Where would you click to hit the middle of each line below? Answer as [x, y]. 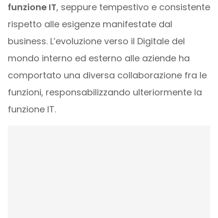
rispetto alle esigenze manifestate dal [90, 24]
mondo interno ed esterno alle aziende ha [99, 58]
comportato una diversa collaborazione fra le [107, 75]
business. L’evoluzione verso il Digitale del [96, 41]
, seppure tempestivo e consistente [133, 7]
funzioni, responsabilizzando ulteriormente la [105, 92]
